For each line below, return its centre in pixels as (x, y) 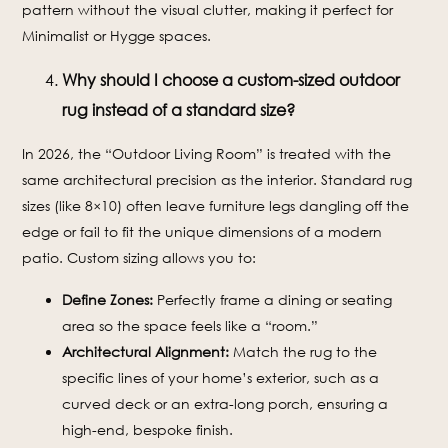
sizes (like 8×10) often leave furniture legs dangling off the (216, 205)
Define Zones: (108, 299)
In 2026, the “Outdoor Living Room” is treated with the (207, 153)
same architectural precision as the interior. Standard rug (217, 179)
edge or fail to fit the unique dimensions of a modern (202, 231)
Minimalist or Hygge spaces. (117, 35)
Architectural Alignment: (146, 351)
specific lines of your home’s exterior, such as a (221, 377)
